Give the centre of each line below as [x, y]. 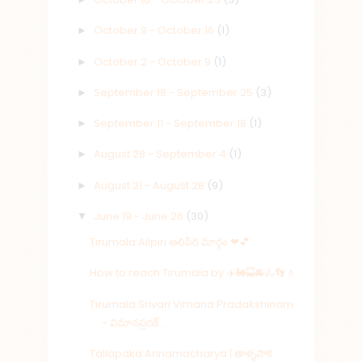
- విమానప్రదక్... [135, 322]
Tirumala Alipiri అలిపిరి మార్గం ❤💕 [170, 242]
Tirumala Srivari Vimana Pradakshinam [192, 304]
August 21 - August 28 [150, 185]
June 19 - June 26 [139, 216]
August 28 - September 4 [161, 154]
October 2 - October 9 [153, 61]
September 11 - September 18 [171, 124]
